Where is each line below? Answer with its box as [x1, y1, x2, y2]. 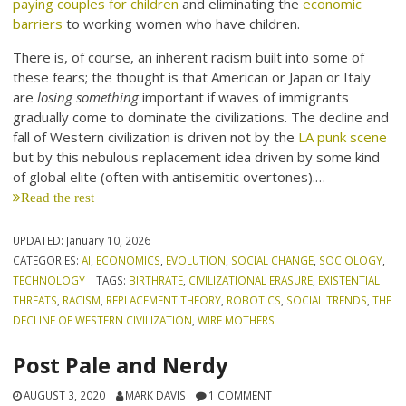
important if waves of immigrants [139, 88, 350, 107]
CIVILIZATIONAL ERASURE [188, 273, 313, 288]
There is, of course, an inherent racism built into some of [13, 48, 365, 67]
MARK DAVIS [124, 387, 186, 402]
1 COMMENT [208, 387, 273, 402]
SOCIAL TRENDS [286, 293, 368, 308]
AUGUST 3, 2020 [24, 387, 106, 402]
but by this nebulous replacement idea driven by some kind [13, 148, 381, 167]
